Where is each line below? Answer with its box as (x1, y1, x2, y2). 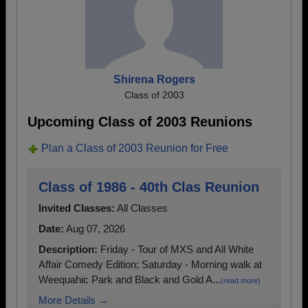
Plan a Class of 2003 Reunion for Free (41, 142, 228, 154)
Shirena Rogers (113, 74, 195, 85)
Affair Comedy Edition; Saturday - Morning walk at (38, 258, 262, 270)
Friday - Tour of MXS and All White (98, 243, 254, 255)
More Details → (38, 294, 109, 306)
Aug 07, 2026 (64, 223, 125, 234)
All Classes (115, 202, 168, 214)
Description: (38, 243, 98, 255)
